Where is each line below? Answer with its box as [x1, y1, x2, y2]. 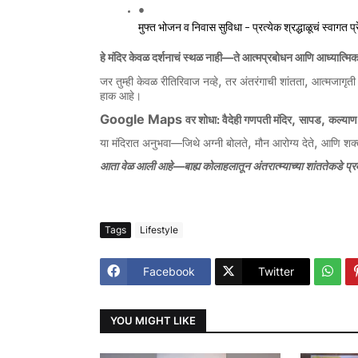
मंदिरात [112, 137, 139, 150]
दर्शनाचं [152, 52, 181, 65]
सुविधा [218, 21, 242, 34]
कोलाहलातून [202, 161, 250, 173]
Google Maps [100, 110, 185, 127]
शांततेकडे [305, 161, 343, 173]
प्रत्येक [253, 21, 281, 34]
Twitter [258, 265, 294, 279]
